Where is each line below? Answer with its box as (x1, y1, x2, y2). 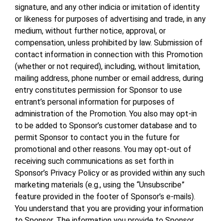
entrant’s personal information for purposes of (15, 97, 175, 107)
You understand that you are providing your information (15, 204, 203, 214)
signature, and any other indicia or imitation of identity (15, 2, 200, 12)
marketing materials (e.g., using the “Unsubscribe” (15, 180, 184, 190)
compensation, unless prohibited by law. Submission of (15, 38, 203, 48)
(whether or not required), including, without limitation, (15, 62, 200, 72)
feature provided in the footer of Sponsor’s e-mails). (15, 192, 195, 202)
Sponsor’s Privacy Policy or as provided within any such (15, 168, 205, 178)
